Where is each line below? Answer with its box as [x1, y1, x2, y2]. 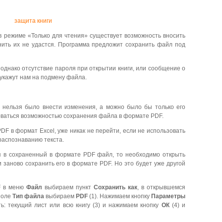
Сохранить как [94, 183, 137, 191]
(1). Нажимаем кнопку [88, 192, 151, 200]
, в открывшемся [137, 183, 185, 191]
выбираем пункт [42, 183, 94, 191]
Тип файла [12, 192, 44, 200]
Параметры [151, 192, 185, 200]
